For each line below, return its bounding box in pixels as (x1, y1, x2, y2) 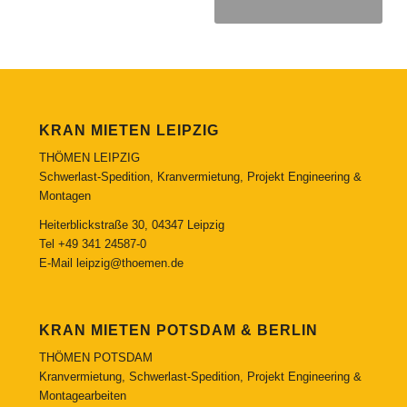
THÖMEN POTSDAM (38, 350, 153, 364)
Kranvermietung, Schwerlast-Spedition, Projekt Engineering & (38, 369, 362, 383)
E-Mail (38, 256, 76, 271)
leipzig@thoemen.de (75, 256, 184, 271)
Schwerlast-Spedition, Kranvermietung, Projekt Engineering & (38, 170, 362, 184)
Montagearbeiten (38, 388, 126, 402)
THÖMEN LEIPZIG (38, 151, 140, 165)
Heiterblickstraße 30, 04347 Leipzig (38, 218, 224, 233)
